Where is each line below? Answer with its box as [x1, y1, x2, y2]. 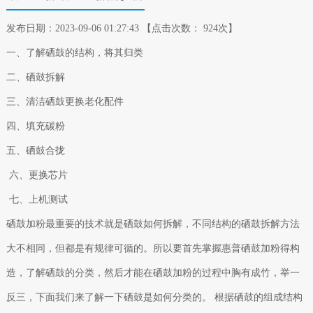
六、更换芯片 [6, 170, 68, 181]
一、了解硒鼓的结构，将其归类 [6, 48, 146, 59]
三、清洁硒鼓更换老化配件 [6, 96, 126, 108]
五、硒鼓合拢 [6, 145, 65, 156]
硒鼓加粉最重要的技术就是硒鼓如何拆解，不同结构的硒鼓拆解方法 [6, 219, 300, 230]
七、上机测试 [6, 194, 71, 205]
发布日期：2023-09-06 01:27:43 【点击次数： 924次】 [6, 23, 238, 34]
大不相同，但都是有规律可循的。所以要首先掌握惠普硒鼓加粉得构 [6, 243, 300, 254]
